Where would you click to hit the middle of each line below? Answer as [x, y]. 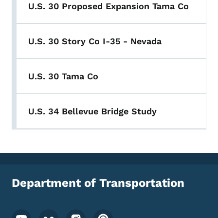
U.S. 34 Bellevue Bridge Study [92, 111]
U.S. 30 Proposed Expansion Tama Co [109, 6]
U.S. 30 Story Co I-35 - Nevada [95, 41]
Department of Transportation [98, 183]
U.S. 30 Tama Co [63, 76]
